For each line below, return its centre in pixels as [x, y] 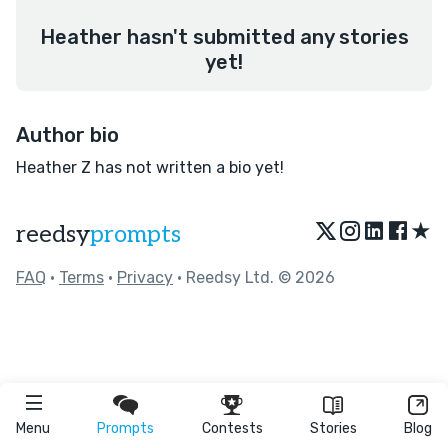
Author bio [67, 135]
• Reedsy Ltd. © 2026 [254, 277]
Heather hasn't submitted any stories [224, 37]
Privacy [145, 277]
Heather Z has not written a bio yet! [150, 167]
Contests [232, 428]
